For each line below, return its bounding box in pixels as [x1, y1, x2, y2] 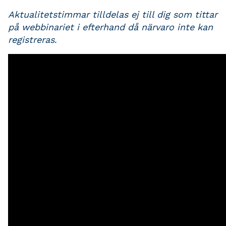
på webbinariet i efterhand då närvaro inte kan [8, 22, 213, 32]
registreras [8, 34, 54, 45]
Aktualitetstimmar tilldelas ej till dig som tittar [8, 9, 217, 20]
